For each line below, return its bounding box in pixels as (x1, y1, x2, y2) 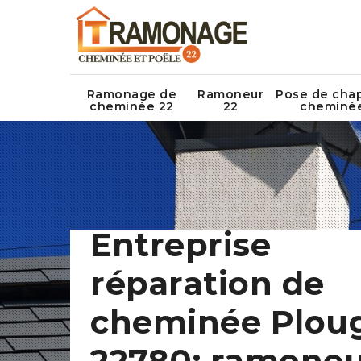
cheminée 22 (89, 99, 174, 114)
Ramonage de (86, 87, 177, 102)
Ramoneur (197, 87, 263, 102)
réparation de (90, 263, 325, 303)
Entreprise (90, 225, 271, 264)
